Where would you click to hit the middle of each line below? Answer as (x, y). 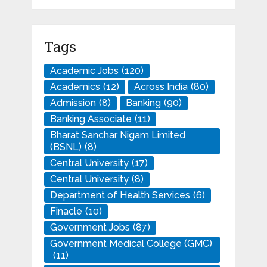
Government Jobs (90, 228)
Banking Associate (91, 119)
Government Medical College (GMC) (131, 244)
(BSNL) (66, 147)
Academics (75, 87)
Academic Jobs (84, 71)
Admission (73, 103)
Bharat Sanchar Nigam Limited (117, 135)
